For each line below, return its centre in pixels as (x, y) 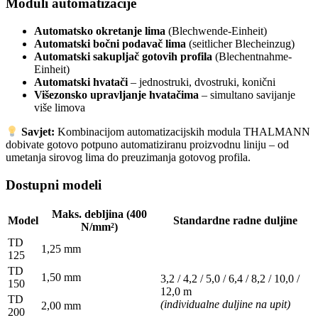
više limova (60, 107)
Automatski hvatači (81, 82)
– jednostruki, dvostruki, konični (202, 82)
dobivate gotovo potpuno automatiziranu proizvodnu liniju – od (147, 144)
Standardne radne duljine (235, 221)
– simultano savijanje (247, 94)
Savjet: (37, 131)
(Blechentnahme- (252, 56)
